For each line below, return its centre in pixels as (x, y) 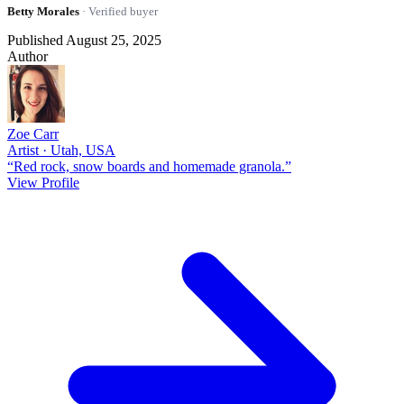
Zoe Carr (33, 133)
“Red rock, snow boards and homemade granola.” (149, 166)
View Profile (43, 182)
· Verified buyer (119, 11)
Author (28, 56)
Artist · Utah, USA (61, 150)
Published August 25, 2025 (84, 40)
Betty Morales (43, 11)
